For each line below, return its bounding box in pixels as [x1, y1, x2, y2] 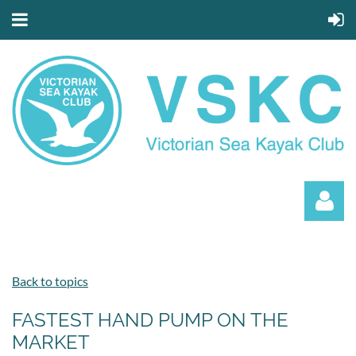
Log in [311, 331, 344, 347]
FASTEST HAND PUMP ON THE [12, 308, 288, 331]
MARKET [12, 330, 90, 354]
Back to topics [12, 273, 88, 288]
